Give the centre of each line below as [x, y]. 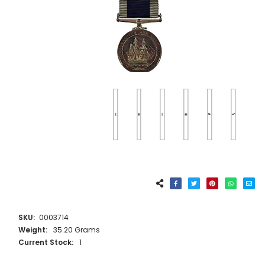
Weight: [34, 230]
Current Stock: [47, 242]
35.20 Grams [77, 230]
